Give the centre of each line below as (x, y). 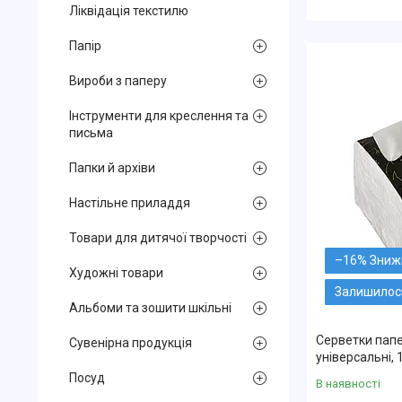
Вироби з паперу (118, 81)
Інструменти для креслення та (159, 116)
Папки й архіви (112, 168)
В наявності (348, 383)
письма (91, 133)
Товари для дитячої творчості (158, 238)
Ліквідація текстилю (129, 11)
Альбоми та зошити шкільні (150, 308)
